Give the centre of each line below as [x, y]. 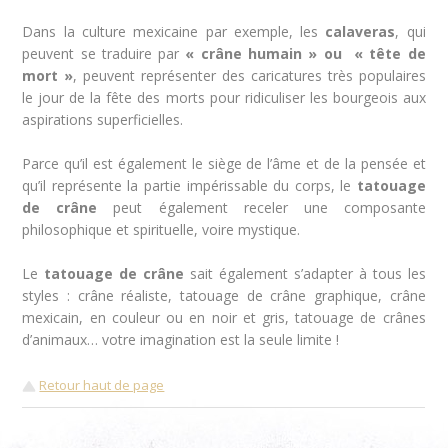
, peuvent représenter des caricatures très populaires [249, 75]
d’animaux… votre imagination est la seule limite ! [183, 339]
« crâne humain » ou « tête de [305, 53]
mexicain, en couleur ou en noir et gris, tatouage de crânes [224, 317]
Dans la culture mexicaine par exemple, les [174, 31]
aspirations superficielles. [103, 119]
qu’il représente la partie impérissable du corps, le [189, 185]
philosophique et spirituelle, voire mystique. [161, 229]
